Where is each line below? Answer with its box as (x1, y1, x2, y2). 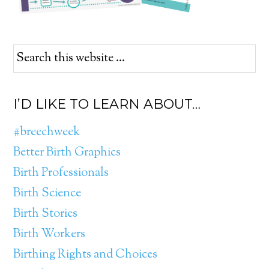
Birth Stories (13, 205, 78, 223)
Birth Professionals (13, 165, 109, 182)
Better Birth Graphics (13, 144, 121, 162)
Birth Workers (13, 226, 86, 243)
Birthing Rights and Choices (13, 246, 158, 264)
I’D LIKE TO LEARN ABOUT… (13, 96, 201, 112)
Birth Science (13, 185, 82, 202)
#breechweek (13, 124, 80, 141)
